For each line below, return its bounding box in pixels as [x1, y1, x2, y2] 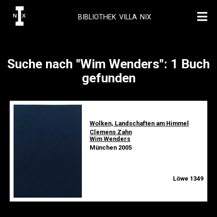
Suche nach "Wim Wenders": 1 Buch [7, 57, 210, 71]
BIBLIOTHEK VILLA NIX [77, 13, 151, 21]
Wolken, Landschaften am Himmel [90, 120, 189, 127]
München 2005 [90, 144, 132, 151]
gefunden [81, 71, 136, 85]
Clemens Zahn [90, 128, 132, 136]
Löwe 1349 [173, 175, 203, 182]
